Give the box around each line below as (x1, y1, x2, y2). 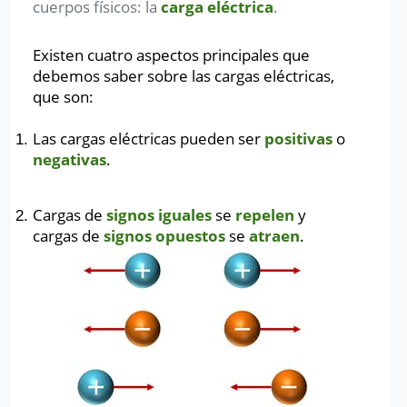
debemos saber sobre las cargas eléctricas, (33, 65, 334, 86)
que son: (33, 86, 94, 107)
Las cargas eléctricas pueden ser (33, 128, 264, 149)
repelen (235, 204, 294, 225)
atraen (249, 225, 300, 246)
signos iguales (106, 204, 212, 225)
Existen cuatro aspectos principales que (33, 45, 310, 65)
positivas (264, 128, 336, 149)
